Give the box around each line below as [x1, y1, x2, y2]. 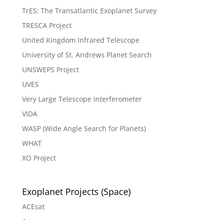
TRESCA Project [22, 21, 72, 30]
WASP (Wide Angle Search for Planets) [22, 124, 146, 134]
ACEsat [22, 202, 45, 212]
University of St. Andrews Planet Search [22, 50, 152, 60]
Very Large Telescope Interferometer [22, 94, 142, 104]
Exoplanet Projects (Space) [22, 186, 131, 198]
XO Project [22, 153, 56, 163]
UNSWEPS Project [22, 65, 79, 75]
